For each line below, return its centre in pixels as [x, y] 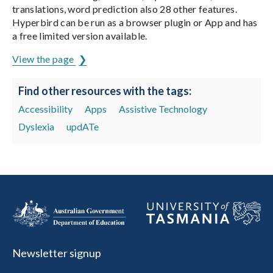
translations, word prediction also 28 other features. [125, 9]
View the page [44, 59]
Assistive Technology [163, 109]
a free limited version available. [80, 36]
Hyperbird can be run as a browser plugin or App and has [135, 22]
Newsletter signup [57, 253]
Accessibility [45, 109]
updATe [83, 126]
